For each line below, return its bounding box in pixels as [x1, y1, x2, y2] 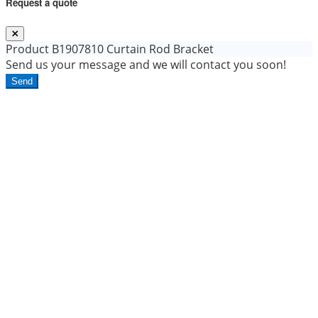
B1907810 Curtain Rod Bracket [49, 41, 214, 57]
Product [6, 41, 49, 57]
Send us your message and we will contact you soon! [6, 57, 286, 73]
